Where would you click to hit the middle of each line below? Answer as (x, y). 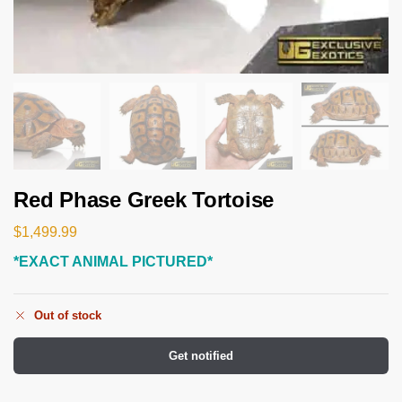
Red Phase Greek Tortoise (144, 200)
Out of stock (68, 316)
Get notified (201, 356)
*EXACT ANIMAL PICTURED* (113, 261)
